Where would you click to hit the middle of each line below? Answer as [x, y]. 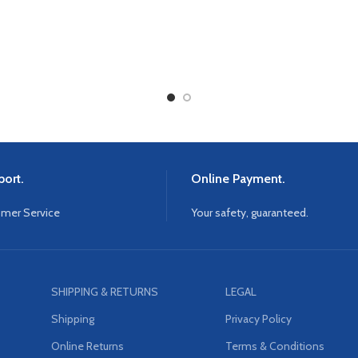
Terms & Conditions [275, 346]
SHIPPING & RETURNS [105, 292]
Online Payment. [238, 179]
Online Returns [88, 346]
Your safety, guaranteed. [250, 213]
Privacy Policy [259, 319]
